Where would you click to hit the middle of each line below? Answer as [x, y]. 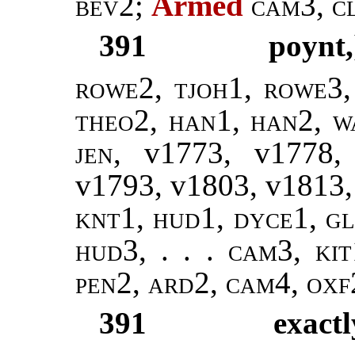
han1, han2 [241, 120]
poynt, [311, 46]
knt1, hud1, [150, 218]
